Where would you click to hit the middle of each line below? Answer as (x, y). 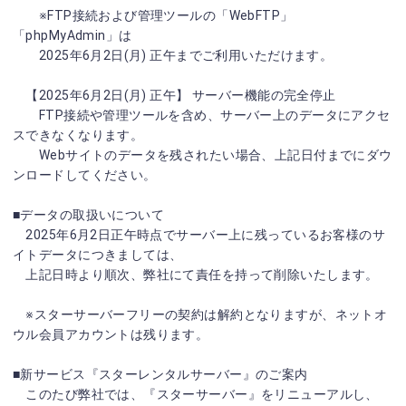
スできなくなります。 (78, 135)
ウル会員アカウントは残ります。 (111, 334)
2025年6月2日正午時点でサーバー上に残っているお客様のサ (199, 235)
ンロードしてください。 (85, 175)
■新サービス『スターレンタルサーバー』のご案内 (160, 374)
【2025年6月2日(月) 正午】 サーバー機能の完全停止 (174, 95)
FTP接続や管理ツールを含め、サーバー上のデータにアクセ (202, 115)
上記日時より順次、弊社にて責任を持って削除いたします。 (196, 275)
